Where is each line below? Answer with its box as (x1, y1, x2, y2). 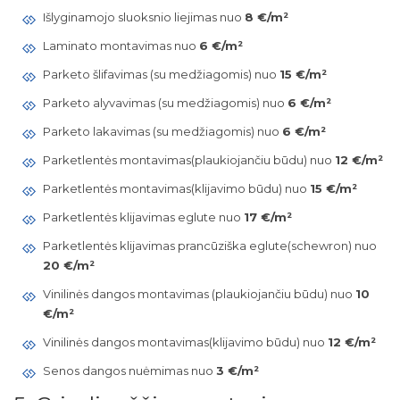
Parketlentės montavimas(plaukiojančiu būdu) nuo (42, 153, 335, 167)
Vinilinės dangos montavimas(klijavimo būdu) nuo (42, 335, 328, 349)
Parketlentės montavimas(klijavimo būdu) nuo (42, 181, 310, 196)
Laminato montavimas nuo (42, 38, 199, 53)
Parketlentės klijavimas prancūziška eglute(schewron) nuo (42, 238, 377, 253)
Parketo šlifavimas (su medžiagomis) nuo (42, 67, 279, 81)
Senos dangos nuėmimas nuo (42, 363, 216, 378)
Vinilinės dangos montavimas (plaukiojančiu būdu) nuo (42, 287, 355, 301)
